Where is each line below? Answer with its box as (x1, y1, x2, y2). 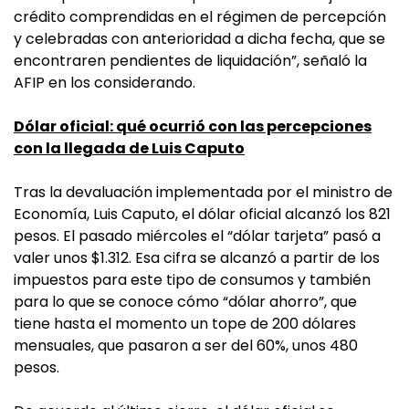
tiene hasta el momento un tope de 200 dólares (14, 313, 356, 334)
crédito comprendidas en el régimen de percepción (14, 6, 386, 27)
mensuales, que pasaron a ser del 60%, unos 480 (14, 335, 358, 356)
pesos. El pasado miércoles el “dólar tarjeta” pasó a (14, 225, 381, 246)
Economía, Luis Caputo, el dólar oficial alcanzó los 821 (14, 204, 391, 225)
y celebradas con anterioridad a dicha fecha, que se (14, 28, 385, 49)
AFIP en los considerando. (14, 72, 195, 93)
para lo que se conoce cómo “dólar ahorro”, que (14, 291, 357, 312)
